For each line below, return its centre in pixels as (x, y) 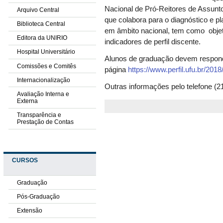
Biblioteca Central (41, 24)
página (116, 70)
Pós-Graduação (38, 196)
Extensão (29, 210)
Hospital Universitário (46, 52)
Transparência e (39, 115)
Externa (27, 101)
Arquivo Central (38, 10)
